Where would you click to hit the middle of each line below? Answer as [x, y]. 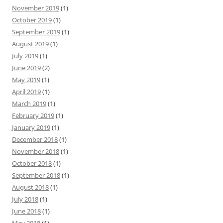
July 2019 [25, 56]
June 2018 [26, 211]
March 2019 [29, 103]
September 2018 [36, 175]
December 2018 [35, 139]
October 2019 [32, 20]
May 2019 [26, 79]
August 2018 [30, 187]
